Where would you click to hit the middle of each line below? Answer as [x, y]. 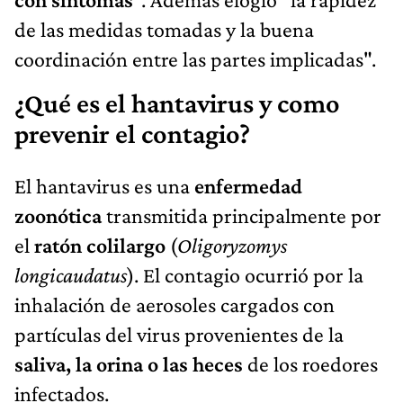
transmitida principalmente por [242, 215]
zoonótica [58, 215]
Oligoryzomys [232, 245]
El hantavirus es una [104, 185]
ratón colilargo [100, 245]
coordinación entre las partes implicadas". [195, 58]
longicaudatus [71, 274]
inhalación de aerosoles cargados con [175, 304]
